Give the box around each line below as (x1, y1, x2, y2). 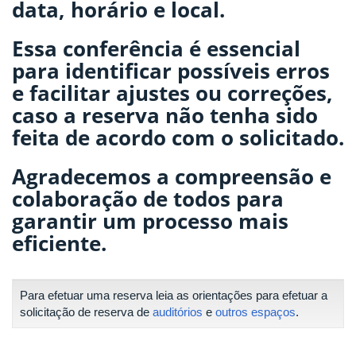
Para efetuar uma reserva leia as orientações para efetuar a (20, 288, 327, 302)
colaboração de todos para (12, 184, 284, 213)
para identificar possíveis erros (12, 56, 330, 85)
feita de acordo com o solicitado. (12, 122, 344, 152)
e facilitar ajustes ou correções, (12, 78, 333, 107)
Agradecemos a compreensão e (12, 161, 331, 191)
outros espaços (215, 305, 296, 319)
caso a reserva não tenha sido (12, 100, 318, 130)
